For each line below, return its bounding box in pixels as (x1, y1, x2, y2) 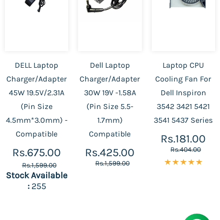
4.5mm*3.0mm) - (5, 115, 68, 125)
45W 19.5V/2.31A (9, 88, 65, 97)
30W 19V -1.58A (83, 88, 136, 97)
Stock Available (6, 170, 68, 181)
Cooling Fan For (155, 74, 212, 83)
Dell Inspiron (160, 88, 206, 97)
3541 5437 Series (154, 115, 213, 125)
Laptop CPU (163, 60, 204, 70)
